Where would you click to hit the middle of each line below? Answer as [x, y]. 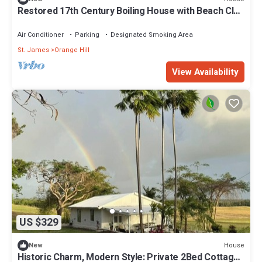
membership [44, 22]
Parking [87, 35]
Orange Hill [72, 50]
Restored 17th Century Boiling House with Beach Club [131, 11]
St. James [33, 50]
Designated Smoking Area [152, 35]
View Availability [205, 72]
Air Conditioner [41, 35]
